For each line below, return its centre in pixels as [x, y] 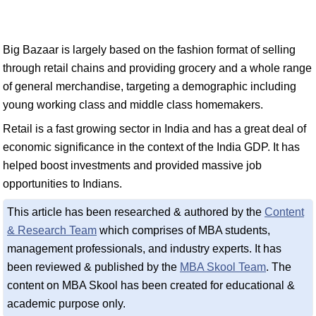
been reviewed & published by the [93, 267]
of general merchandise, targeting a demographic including [150, 86]
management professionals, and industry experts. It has [144, 249]
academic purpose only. [66, 304]
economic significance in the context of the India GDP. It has [151, 147]
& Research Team [52, 230]
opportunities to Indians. [62, 184]
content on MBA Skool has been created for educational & [151, 285]
